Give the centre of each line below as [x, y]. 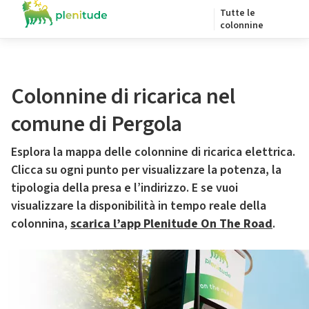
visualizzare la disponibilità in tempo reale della [139, 206]
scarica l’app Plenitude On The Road [171, 224]
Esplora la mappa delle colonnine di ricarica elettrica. [153, 152]
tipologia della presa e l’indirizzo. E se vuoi [124, 188]
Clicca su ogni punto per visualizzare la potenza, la [146, 170]
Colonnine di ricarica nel [123, 97]
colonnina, [41, 224]
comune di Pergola [97, 124]
